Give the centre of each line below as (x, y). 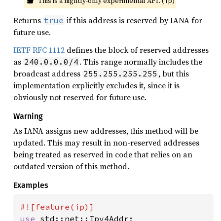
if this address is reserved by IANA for (133, 20)
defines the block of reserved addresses (137, 50)
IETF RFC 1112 (39, 50)
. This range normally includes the (141, 61)
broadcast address (48, 73)
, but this (174, 73)
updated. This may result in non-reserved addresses (106, 142)
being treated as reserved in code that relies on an (103, 154)
